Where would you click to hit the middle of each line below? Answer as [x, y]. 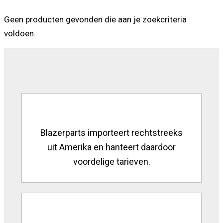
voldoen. [20, 33]
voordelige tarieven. [111, 161]
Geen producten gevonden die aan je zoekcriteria [95, 19]
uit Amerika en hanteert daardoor [111, 147]
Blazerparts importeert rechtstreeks [111, 132]
